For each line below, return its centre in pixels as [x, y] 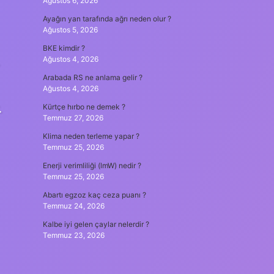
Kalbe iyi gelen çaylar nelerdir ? [96, 224]
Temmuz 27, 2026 [73, 118]
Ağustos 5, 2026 [70, 30]
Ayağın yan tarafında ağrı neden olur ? [107, 19]
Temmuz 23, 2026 [73, 235]
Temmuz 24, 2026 [73, 206]
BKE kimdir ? [64, 48]
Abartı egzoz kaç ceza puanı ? [94, 195]
